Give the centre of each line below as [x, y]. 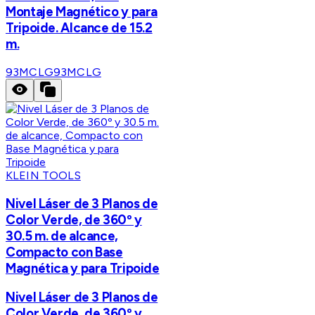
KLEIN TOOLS [43, 175]
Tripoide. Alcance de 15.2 [79, 28]
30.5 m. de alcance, [62, 236]
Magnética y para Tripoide [83, 268]
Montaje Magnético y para [82, 12]
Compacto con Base [64, 252]
